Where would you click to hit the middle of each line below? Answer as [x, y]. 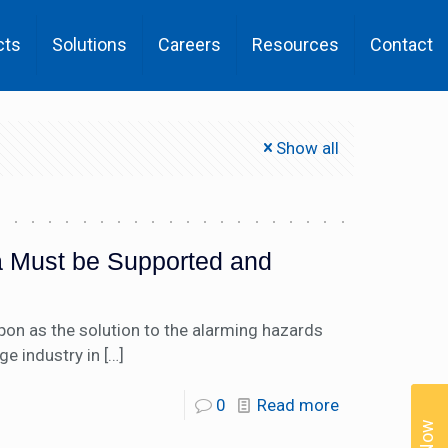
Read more [297, 405]
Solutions [89, 44]
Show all [307, 148]
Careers [189, 44]
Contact [401, 44]
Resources [295, 44]
